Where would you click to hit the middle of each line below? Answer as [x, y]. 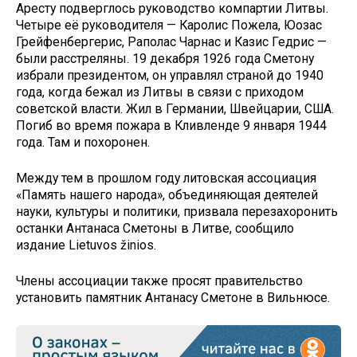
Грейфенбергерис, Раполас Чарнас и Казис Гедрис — [171, 42]
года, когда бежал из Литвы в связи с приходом [160, 92]
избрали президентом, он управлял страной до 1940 [170, 76]
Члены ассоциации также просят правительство [159, 280]
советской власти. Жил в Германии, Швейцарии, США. [175, 109]
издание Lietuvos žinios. [86, 245]
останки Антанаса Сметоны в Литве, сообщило [155, 229]
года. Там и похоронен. [83, 143]
